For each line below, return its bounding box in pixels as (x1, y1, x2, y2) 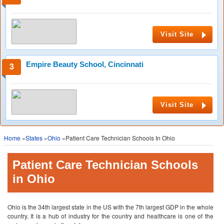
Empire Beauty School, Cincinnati (26, 60, 143, 68)
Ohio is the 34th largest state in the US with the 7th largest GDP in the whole (7, 202, 213, 211)
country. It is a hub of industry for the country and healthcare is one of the (7, 211, 213, 220)
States (25, 133, 42, 142)
